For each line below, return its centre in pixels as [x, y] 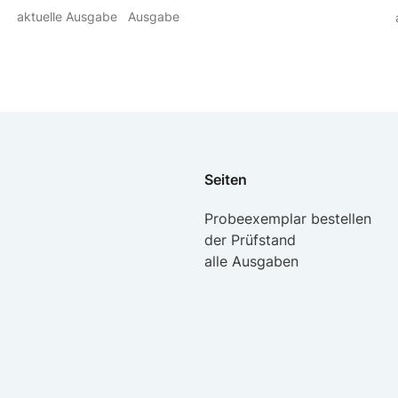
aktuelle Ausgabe [67, 17]
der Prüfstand [250, 240]
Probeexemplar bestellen [288, 219]
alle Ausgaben [251, 262]
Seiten [226, 180]
